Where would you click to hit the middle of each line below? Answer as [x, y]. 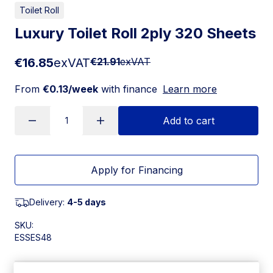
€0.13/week [70, 89]
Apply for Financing [136, 170]
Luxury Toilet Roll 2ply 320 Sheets [135, 33]
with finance [128, 89]
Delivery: [48, 202]
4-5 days [87, 202]
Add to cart [188, 120]
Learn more [190, 89]
